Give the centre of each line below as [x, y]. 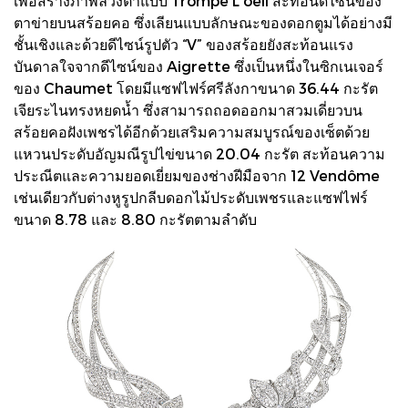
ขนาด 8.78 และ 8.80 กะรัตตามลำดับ [135, 219]
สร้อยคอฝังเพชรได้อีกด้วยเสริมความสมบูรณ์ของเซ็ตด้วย [192, 132]
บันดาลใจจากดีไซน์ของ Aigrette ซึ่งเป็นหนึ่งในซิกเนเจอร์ [199, 66]
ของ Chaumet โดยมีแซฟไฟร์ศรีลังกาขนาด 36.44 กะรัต [196, 88]
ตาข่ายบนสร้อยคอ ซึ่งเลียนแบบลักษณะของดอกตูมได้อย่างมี [203, 23]
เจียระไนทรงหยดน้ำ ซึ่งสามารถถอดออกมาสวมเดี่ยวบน [188, 110]
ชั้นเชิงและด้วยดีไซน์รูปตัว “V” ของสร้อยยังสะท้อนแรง [184, 45]
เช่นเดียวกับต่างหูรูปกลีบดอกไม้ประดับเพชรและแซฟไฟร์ [191, 198]
